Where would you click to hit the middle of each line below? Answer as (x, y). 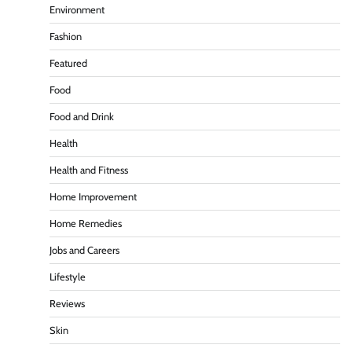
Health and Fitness (89, 170)
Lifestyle (68, 277)
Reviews (67, 303)
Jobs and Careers (84, 250)
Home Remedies (86, 223)
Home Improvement (93, 196)
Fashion (66, 36)
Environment (77, 9)
